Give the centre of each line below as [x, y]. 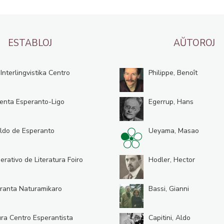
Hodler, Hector [172, 160]
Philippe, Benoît [173, 73]
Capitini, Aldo [169, 218]
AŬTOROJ [194, 43]
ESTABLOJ [30, 43]
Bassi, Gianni [169, 189]
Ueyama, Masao [174, 131]
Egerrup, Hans [171, 102]
